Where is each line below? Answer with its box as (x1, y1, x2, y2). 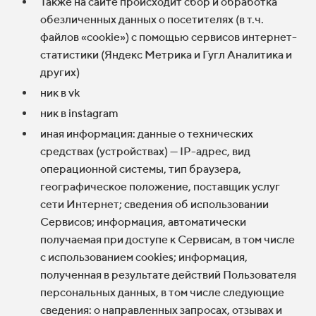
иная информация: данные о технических (40, 127, 253, 140)
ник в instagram (40, 107, 119, 120)
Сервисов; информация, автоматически (40, 215, 246, 229)
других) (40, 66, 80, 79)
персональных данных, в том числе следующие (40, 286, 284, 299)
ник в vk (40, 86, 80, 99)
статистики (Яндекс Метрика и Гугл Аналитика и (40, 48, 292, 61)
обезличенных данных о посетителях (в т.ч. (40, 13, 264, 26)
